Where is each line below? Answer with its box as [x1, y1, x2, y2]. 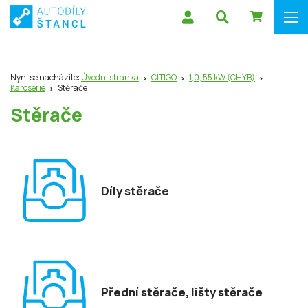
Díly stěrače [101, 182, 169, 199]
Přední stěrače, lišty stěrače [101, 283, 263, 300]
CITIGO [151, 71, 177, 83]
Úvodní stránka [81, 71, 139, 83]
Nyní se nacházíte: [10, 71, 81, 83]
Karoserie [10, 82, 45, 93]
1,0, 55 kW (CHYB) [189, 71, 255, 83]
